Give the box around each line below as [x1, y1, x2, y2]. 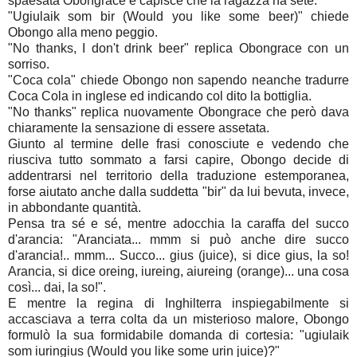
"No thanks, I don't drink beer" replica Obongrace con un [8, 41, 349, 56]
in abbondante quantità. [8, 201, 141, 215]
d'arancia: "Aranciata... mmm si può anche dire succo [8, 233, 349, 247]
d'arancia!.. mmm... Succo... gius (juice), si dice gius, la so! [8, 249, 349, 263]
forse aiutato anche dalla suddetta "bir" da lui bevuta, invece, [8, 185, 349, 199]
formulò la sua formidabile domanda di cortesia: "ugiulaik [8, 328, 349, 343]
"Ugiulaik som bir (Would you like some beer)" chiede [8, 10, 349, 24]
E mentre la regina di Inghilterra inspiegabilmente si [8, 296, 349, 311]
